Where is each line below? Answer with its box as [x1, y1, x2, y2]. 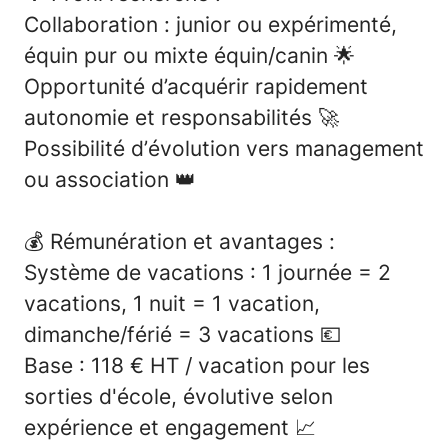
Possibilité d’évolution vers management [24, 135, 424, 161]
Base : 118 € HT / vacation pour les [24, 352, 370, 378]
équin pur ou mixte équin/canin [24, 42, 334, 68]
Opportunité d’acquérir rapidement [24, 73, 368, 99]
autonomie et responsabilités [24, 104, 318, 130]
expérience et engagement [24, 414, 295, 440]
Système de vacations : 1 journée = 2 [24, 259, 391, 285]
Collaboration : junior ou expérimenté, [24, 11, 397, 37]
